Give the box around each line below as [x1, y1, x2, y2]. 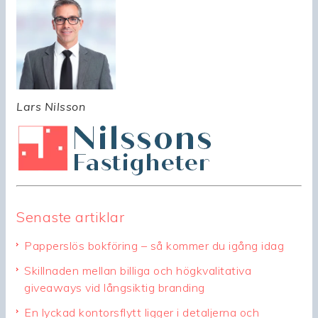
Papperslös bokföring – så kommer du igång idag [24, 238, 284, 253]
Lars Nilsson [16, 99, 85, 114]
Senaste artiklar [16, 208, 124, 226]
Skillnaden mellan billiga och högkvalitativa [24, 263, 251, 278]
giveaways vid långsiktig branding [24, 280, 205, 295]
